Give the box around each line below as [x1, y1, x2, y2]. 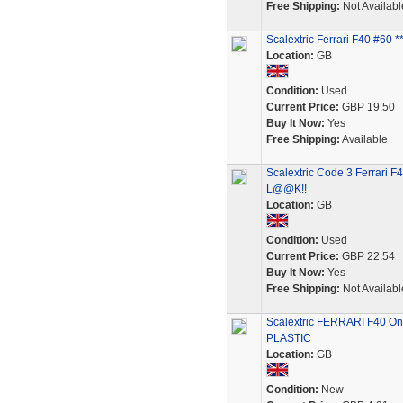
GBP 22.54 [338, 250, 395, 263]
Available [339, 133, 388, 146]
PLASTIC [265, 332, 311, 345]
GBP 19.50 [338, 101, 395, 113]
